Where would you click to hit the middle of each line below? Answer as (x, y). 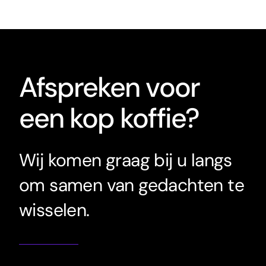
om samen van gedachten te (131, 185)
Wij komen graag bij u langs (125, 160)
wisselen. (54, 210)
